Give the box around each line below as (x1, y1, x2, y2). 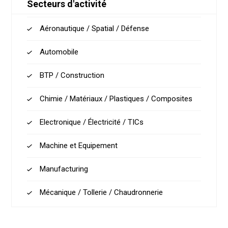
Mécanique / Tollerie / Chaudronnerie (40, 188, 163, 197)
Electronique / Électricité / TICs (40, 118, 144, 127)
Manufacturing (40, 164, 89, 174)
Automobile (40, 47, 79, 56)
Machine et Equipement (40, 141, 118, 150)
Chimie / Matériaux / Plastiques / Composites (40, 94, 193, 103)
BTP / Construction (40, 71, 105, 80)
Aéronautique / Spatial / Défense (40, 24, 150, 33)
